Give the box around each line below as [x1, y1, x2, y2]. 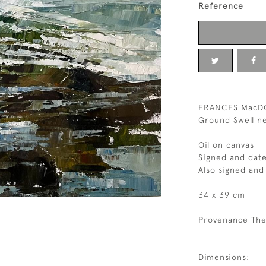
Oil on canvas [198, 140, 254, 150]
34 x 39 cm [198, 190, 245, 199]
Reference [198, 1, 243, 11]
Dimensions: [198, 252, 249, 262]
